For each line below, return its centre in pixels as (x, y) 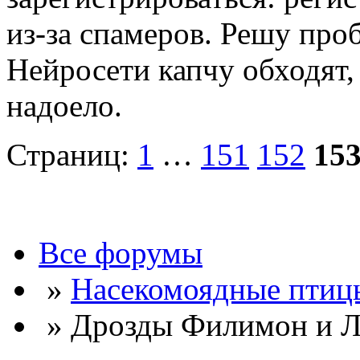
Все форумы (121, 253)
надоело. (64, 106)
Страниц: (72, 155)
